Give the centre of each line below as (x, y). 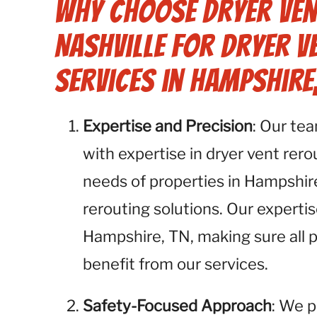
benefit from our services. (176, 264)
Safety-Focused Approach (178, 306)
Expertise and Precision (168, 126)
